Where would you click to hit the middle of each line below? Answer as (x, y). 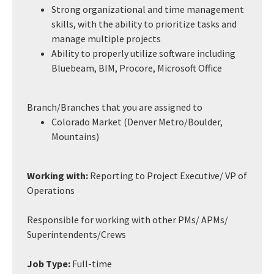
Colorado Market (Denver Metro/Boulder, (137, 122)
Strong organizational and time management (148, 9)
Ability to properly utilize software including (143, 53)
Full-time (92, 264)
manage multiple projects (106, 39)
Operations (51, 190)
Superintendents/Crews (76, 234)
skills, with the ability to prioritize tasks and (144, 24)
